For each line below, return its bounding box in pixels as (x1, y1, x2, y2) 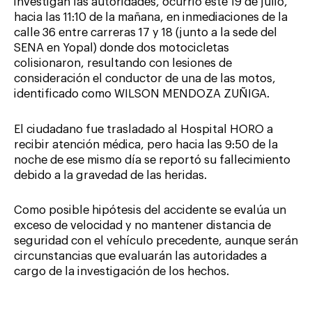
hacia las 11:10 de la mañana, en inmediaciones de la (14, 11, 288, 23)
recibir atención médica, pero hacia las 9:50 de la (14, 139, 278, 150)
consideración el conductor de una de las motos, (14, 72, 276, 84)
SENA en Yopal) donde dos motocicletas (14, 42, 229, 54)
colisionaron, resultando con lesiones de (14, 57, 232, 69)
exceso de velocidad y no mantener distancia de (14, 220, 271, 232)
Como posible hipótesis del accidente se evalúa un (14, 205, 286, 217)
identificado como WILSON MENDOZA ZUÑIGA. (14, 88, 270, 100)
